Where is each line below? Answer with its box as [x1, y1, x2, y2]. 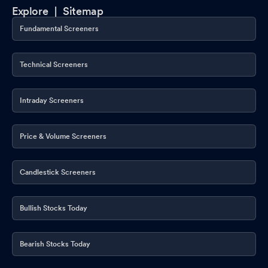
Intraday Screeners [20, 96, 84, 105]
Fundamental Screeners [20, 24, 99, 33]
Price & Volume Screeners [20, 132, 106, 141]
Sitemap [63, 4, 103, 17]
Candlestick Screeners [20, 167, 96, 176]
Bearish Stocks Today [20, 239, 90, 248]
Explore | [12, 4, 63, 17]
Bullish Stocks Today [20, 203, 87, 212]
